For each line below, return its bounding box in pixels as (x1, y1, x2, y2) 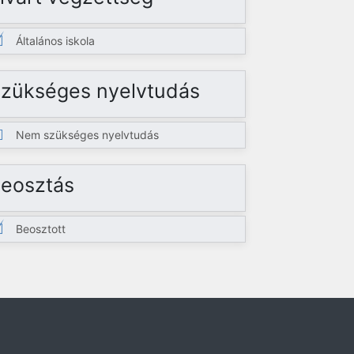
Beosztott (16, 222, 66, 235)
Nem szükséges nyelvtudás (16, 128, 160, 141)
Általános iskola (16, 34, 96, 47)
